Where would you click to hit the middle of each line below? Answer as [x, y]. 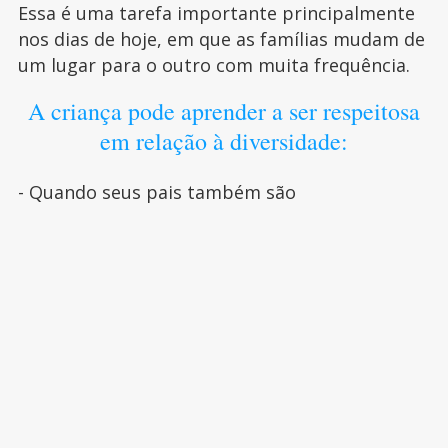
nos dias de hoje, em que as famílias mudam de [221, 38]
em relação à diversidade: [223, 140]
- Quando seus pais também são [156, 191]
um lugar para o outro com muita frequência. [213, 64]
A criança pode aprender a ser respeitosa [223, 110]
